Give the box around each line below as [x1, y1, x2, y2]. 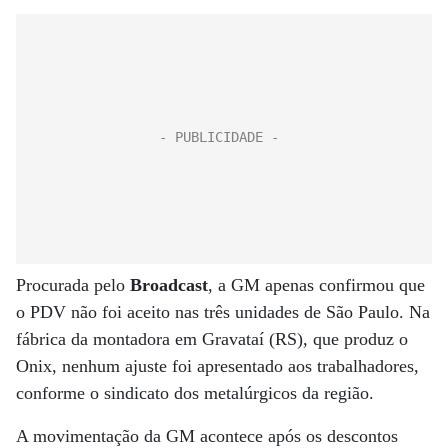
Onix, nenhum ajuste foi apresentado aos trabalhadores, [16, 356, 419, 376]
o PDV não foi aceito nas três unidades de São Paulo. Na [16, 302, 430, 322]
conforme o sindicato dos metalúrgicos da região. [16, 383, 374, 403]
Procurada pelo [16, 275, 130, 295]
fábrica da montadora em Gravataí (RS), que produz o [16, 329, 408, 349]
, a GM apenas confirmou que [208, 275, 425, 295]
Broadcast [130, 275, 208, 295]
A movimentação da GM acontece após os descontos [16, 426, 398, 446]
